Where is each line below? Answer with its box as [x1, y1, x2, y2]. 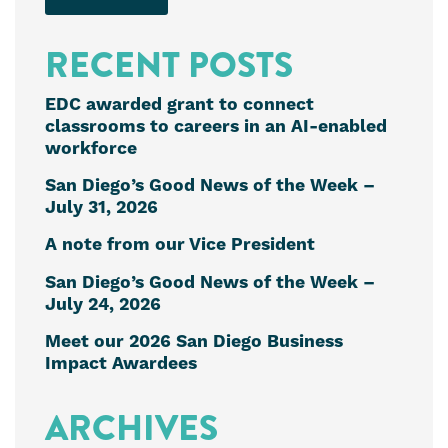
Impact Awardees [45, 353, 197, 376]
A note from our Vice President [45, 234, 315, 257]
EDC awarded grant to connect [45, 93, 314, 116]
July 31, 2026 [45, 196, 158, 219]
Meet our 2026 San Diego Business [45, 331, 343, 354]
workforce [45, 137, 137, 160]
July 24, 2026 [45, 293, 161, 316]
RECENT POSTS [45, 39, 293, 91]
